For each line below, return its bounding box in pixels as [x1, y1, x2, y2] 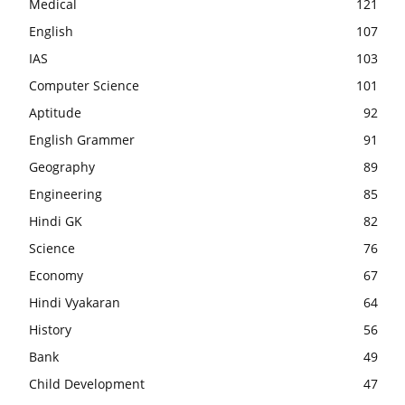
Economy [29, 267, 83, 284]
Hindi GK [29, 212, 82, 230]
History [29, 321, 71, 338]
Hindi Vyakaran [29, 294, 120, 311]
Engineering [29, 185, 102, 202]
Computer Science [29, 77, 139, 94]
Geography [29, 158, 95, 175]
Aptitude [29, 104, 81, 121]
